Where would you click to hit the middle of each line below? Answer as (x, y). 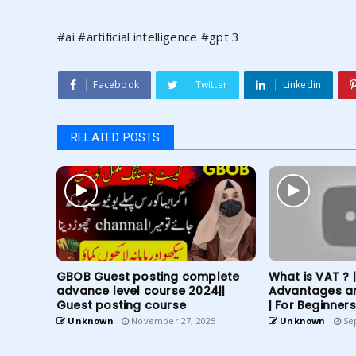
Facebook (116, 85)
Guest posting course (121, 306)
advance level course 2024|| (141, 291)
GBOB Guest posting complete (148, 277)
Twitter (211, 85)
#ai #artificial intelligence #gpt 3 (149, 37)
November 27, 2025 (172, 321)
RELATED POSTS (116, 138)
